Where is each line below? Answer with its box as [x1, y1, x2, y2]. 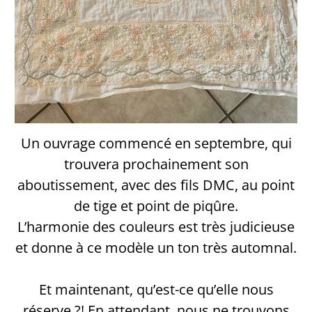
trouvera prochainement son [63, 155, 249, 174]
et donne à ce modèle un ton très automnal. [15, 238, 297, 258]
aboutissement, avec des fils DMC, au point [17, 175, 295, 195]
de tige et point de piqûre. [74, 196, 238, 216]
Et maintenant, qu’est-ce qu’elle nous [38, 280, 274, 299]
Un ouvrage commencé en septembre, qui [20, 134, 292, 153]
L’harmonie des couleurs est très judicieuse [17, 217, 295, 237]
